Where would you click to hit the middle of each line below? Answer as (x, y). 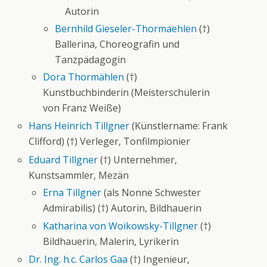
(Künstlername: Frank (179, 126)
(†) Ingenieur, (159, 259)
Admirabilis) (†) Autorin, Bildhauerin (122, 208)
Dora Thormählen (84, 77)
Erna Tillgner (72, 193)
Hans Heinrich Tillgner (79, 126)
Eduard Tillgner (63, 159)
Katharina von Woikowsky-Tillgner (121, 226)
